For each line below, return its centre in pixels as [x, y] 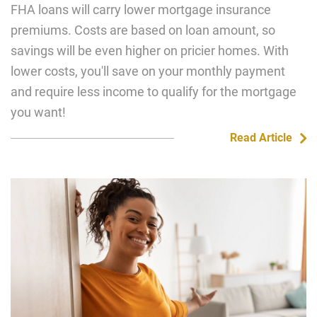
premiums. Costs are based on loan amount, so [143, 30]
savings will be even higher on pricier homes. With [150, 51]
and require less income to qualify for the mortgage [154, 92]
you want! [38, 112]
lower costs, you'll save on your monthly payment [148, 71]
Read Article [261, 138]
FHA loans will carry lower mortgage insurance [141, 10]
